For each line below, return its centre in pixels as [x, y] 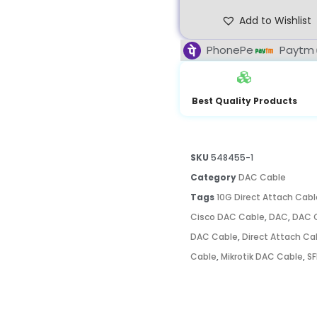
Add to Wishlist [275, 21]
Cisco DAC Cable [227, 217]
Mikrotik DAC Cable [262, 257]
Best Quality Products [244, 101]
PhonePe [230, 50]
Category [213, 177]
